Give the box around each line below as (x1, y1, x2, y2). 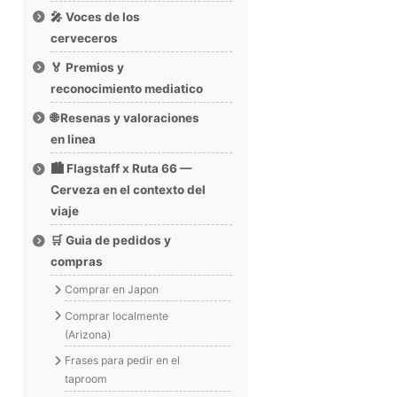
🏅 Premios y (51, 60, 125, 75)
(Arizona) (65, 327, 112, 341)
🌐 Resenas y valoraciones (51, 111, 200, 126)
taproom (65, 372, 108, 386)
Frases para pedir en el (65, 354, 181, 368)
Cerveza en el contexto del (51, 183, 206, 198)
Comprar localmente (65, 308, 169, 323)
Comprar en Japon (65, 283, 160, 297)
